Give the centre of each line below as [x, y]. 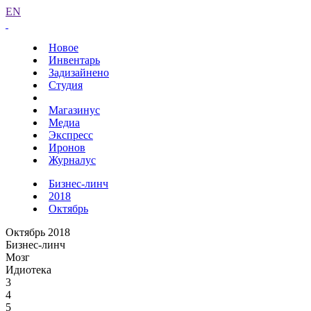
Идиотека [28, 270]
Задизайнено [79, 73]
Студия [66, 85]
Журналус [72, 160]
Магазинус [74, 110]
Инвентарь [74, 60]
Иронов [67, 148]
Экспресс [71, 135]
